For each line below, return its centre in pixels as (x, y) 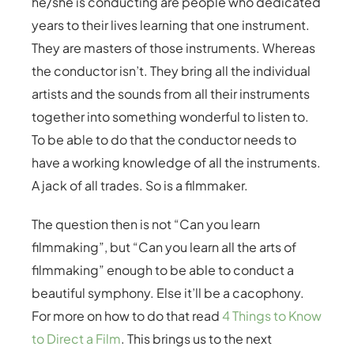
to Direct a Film (76, 339)
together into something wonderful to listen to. (170, 117)
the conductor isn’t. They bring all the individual (171, 71)
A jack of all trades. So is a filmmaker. (140, 185)
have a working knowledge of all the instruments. (176, 162)
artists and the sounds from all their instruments (171, 94)
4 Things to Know (272, 316)
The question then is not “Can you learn (146, 224)
